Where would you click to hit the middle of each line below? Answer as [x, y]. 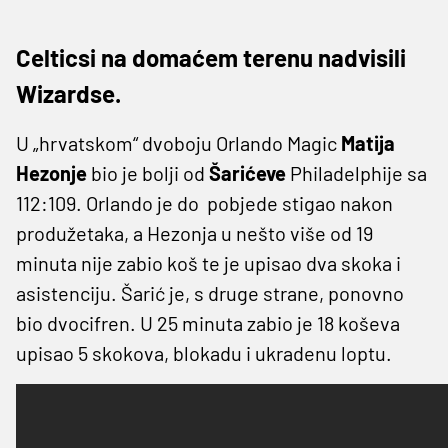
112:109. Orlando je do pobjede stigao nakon [204, 202]
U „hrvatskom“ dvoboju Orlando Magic [178, 142]
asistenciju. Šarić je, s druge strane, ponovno [210, 292]
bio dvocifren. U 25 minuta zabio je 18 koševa [208, 322]
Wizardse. [68, 93]
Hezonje [53, 172]
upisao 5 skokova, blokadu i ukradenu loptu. [204, 352]
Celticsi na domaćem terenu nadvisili [211, 57]
